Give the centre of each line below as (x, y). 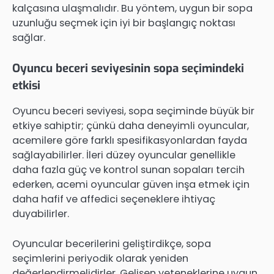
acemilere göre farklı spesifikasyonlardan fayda (130, 141)
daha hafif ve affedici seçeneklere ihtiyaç (114, 199)
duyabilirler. (41, 214)
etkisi (26, 86)
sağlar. (29, 38)
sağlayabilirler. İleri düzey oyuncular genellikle (124, 155)
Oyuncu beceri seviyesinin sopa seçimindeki (128, 68)
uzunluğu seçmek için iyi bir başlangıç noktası (124, 23)
